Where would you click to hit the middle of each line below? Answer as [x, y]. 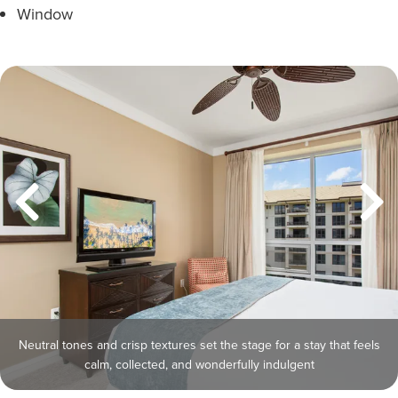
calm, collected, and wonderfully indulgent [199, 364]
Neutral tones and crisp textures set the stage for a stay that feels [199, 345]
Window [45, 14]
